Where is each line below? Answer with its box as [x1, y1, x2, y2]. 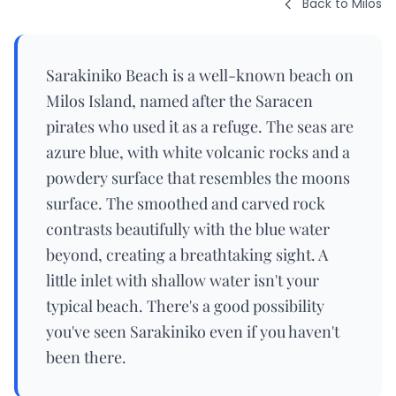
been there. [46, 346, 126, 368]
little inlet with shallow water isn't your [46, 270, 319, 291]
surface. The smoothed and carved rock [46, 193, 325, 214]
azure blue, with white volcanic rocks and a [46, 141, 350, 163]
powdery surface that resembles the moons [46, 167, 350, 188]
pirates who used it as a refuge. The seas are [46, 116, 354, 137]
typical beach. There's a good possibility [46, 295, 324, 316]
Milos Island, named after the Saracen [46, 90, 313, 111]
